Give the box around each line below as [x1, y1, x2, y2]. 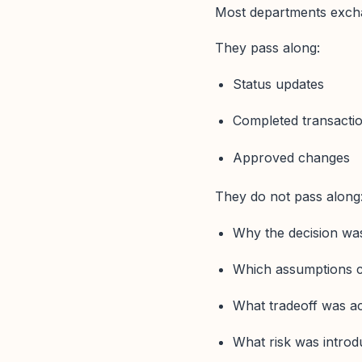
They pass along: [215, 40, 320, 57]
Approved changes [233, 149, 351, 166]
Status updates [233, 76, 325, 93]
